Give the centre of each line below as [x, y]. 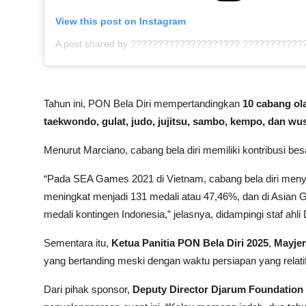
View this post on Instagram [121, 22]
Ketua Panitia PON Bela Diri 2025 [190, 243]
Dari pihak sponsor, [88, 290]
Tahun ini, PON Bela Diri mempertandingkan [143, 104]
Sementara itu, [78, 243]
